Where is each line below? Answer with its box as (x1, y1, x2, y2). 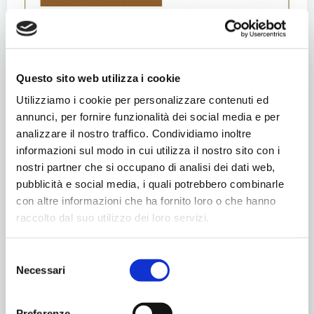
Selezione (5, 250, 50, 262)
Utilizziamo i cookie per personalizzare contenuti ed (16, 93, 268, 106)
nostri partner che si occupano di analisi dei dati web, (16, 161, 275, 173)
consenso (5, 283, 50, 296)
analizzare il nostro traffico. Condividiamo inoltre (16, 127, 252, 139)
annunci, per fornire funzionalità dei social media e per (16, 110, 280, 123)
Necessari (16, 264, 65, 276)
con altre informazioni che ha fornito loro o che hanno (16, 194, 275, 207)
